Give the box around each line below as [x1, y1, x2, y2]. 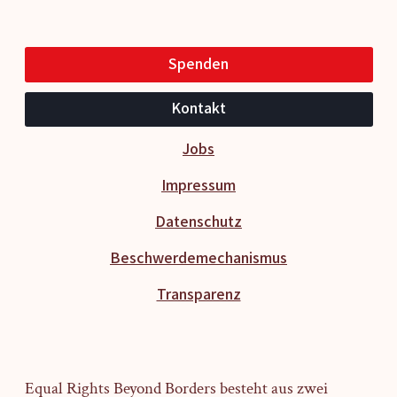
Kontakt [171, 99, 226, 119]
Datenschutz [155, 213, 242, 231]
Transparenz [156, 285, 241, 304]
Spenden [168, 54, 229, 74]
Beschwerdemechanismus [110, 249, 287, 268]
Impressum [161, 176, 236, 195]
